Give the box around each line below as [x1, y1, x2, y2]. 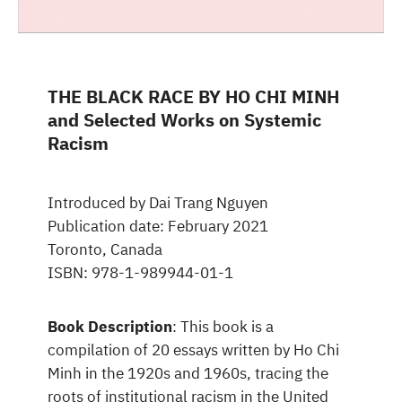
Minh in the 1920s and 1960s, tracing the [47, 363, 328, 383]
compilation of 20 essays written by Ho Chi [47, 339, 339, 360]
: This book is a [171, 316, 274, 336]
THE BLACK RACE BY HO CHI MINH [47, 83, 339, 109]
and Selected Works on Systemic [47, 107, 321, 132]
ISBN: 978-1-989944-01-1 [47, 262, 233, 283]
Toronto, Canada [47, 239, 162, 259]
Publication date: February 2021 [47, 215, 268, 236]
